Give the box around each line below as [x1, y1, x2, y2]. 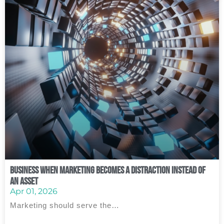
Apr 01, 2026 [10, 186, 57, 196]
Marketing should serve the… [10, 201, 119, 209]
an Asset [10, 175, 38, 186]
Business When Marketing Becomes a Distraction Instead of [10, 164, 205, 175]
